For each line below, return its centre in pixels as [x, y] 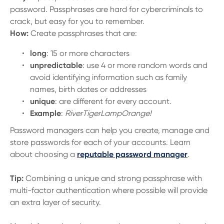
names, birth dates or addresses [88, 89]
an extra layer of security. [55, 202]
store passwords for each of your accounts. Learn [100, 142]
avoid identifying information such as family [108, 77]
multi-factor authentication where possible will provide [109, 190]
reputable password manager [132, 154]
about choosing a [43, 154]
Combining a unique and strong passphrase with [114, 178]
